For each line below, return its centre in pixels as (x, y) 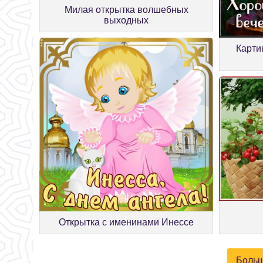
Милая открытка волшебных (126, 10)
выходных (127, 21)
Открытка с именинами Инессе (127, 222)
